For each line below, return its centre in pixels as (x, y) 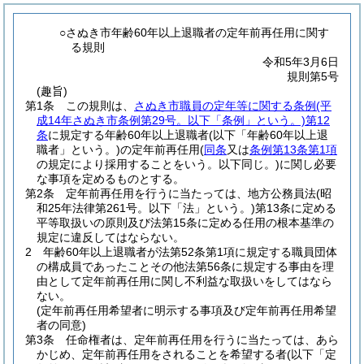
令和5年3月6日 (301, 62)
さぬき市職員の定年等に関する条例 (225, 106)
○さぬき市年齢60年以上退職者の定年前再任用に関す (195, 32)
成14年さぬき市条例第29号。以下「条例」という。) (171, 120)
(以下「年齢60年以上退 (269, 135)
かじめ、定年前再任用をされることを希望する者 (162, 354)
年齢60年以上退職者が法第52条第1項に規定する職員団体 (190, 252)
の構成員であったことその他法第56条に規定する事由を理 (185, 266)
